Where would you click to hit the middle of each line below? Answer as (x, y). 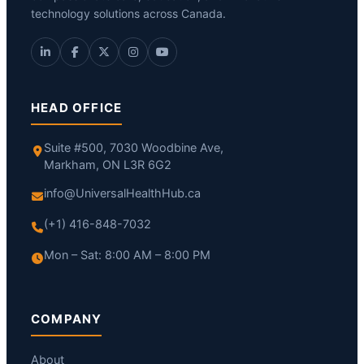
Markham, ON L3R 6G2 (108, 165)
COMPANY (67, 318)
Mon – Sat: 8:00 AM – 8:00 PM (127, 255)
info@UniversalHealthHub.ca (122, 193)
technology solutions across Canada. (128, 13)
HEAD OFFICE (77, 107)
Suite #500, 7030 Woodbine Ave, (134, 147)
